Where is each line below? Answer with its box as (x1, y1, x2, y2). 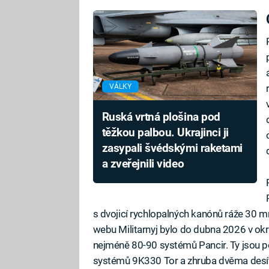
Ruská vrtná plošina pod (101, 110, 220, 124)
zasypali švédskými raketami (101, 141, 243, 155)
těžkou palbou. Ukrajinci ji (101, 125, 229, 139)
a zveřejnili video (101, 157, 184, 171)
